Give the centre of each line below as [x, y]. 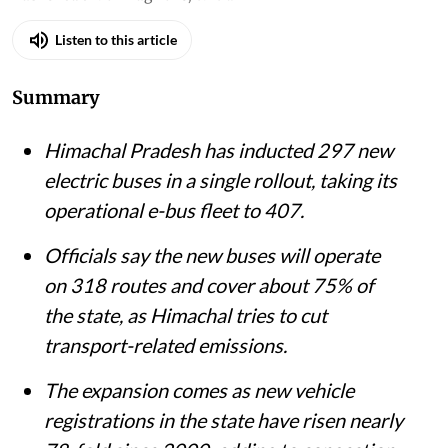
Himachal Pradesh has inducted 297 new [218, 149]
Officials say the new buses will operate [212, 254]
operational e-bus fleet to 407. [174, 209]
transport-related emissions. [165, 344]
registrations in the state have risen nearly [223, 419]
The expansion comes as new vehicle [199, 389]
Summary [56, 97]
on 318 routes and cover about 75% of [209, 284]
